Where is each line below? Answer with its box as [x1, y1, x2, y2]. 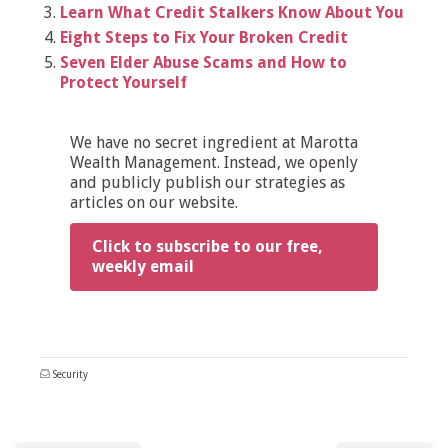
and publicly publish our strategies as [70, 172, 345, 192]
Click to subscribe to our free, [92, 236, 323, 256]
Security [53, 368, 88, 380]
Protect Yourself [60, 72, 187, 92]
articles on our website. [70, 192, 238, 212]
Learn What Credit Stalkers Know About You [60, 2, 404, 22]
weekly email [92, 256, 194, 276]
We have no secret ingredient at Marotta [70, 132, 358, 152]
